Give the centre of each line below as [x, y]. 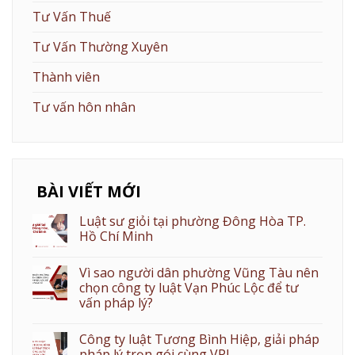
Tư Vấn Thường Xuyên [100, 46]
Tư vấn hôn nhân [84, 107]
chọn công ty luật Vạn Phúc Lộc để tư [189, 287]
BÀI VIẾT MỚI [89, 191]
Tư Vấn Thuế [72, 16]
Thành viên [66, 76]
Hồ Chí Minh [116, 236]
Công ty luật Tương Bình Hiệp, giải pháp [199, 339]
